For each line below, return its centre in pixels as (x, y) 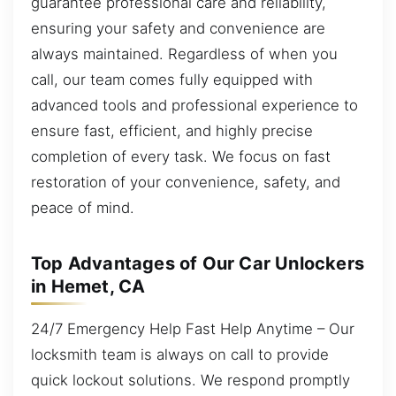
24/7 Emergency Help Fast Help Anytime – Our (193, 328)
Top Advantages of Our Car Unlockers (198, 263)
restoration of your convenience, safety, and (186, 182)
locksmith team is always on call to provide (180, 354)
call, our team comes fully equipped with (172, 79)
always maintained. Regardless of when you (184, 53)
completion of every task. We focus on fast (181, 156)
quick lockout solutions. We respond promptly (190, 380)
